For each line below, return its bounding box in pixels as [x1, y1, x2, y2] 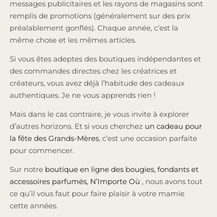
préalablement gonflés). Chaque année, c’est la [10, 23, 178, 32]
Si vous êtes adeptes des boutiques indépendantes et [10, 54, 201, 63]
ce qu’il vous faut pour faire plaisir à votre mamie [10, 188, 185, 198]
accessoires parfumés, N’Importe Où [10, 176, 142, 186]
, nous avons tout [142, 176, 202, 186]
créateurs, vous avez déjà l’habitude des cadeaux [10, 78, 185, 88]
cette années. [10, 201, 58, 210]
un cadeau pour [145, 121, 202, 131]
